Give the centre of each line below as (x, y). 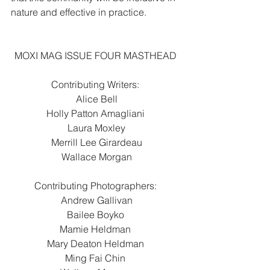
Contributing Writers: (96, 85)
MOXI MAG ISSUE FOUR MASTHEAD (96, 56)
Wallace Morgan (96, 157)
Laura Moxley (96, 128)
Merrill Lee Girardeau (96, 143)
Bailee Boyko (96, 215)
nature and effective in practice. (79, 12)
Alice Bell (96, 99)
